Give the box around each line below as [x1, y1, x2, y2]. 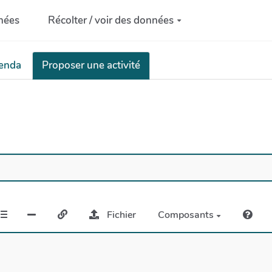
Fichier [106, 208, 136, 222]
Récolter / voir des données [48, 13, 174, 27]
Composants [157, 208, 216, 222]
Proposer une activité [42, 58, 140, 72]
